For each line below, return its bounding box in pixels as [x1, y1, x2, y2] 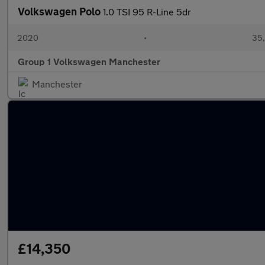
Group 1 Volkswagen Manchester [18, 56, 160, 67]
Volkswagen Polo [18, 5, 103, 18]
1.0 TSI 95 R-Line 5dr [103, 6, 191, 17]
